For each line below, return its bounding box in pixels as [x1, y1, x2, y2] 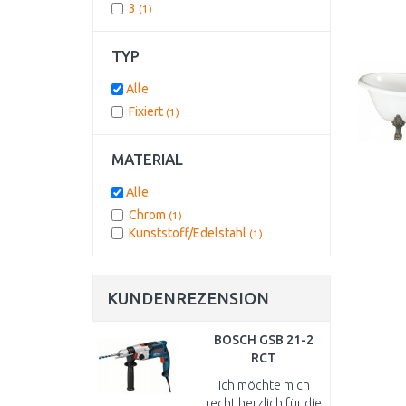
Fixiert [129, 104, 166, 119]
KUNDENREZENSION [107, 289, 269, 307]
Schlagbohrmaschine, [203, 387, 331, 401]
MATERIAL [111, 150, 183, 168]
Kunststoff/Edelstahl [129, 226, 249, 240]
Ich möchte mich [217, 378, 310, 392]
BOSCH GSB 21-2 [214, 333, 314, 347]
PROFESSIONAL [217, 369, 312, 383]
